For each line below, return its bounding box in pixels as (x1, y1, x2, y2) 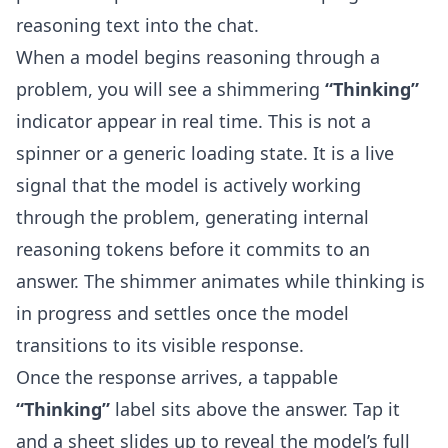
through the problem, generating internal (16, 205, 369, 229)
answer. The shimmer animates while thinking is (16, 269, 425, 293)
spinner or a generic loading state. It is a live (16, 141, 394, 165)
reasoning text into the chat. (16, 13, 259, 37)
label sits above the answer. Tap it (110, 397, 400, 421)
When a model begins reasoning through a (16, 45, 380, 69)
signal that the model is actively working (16, 173, 361, 197)
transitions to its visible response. (16, 333, 304, 357)
